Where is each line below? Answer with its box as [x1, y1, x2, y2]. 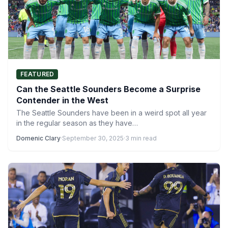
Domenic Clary [16, 134, 61, 142]
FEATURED [20, 70, 54, 78]
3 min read [125, 134, 157, 142]
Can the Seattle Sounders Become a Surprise [16, 84, 201, 94]
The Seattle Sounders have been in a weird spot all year [16, 108, 207, 117]
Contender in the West [16, 95, 108, 105]
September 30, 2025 [62, 134, 124, 142]
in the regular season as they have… [16, 119, 138, 127]
